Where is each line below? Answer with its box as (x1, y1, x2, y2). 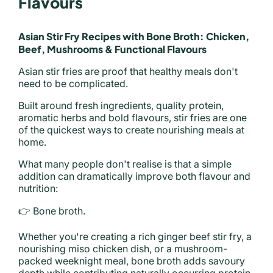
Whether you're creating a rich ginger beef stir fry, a (18, 230, 252, 243)
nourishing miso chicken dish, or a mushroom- (18, 243, 227, 255)
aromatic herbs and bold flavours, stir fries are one (18, 112, 247, 124)
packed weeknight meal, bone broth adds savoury (18, 255, 245, 267)
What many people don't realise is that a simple (18, 158, 232, 170)
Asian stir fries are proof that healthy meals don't (18, 65, 238, 77)
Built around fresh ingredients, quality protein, (18, 99, 224, 112)
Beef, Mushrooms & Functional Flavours (18, 43, 207, 55)
